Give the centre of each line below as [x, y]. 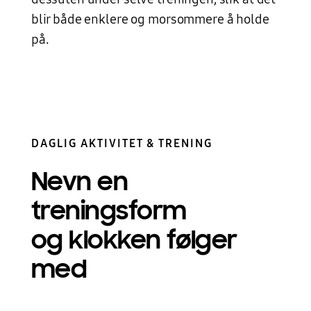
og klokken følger [134, 240]
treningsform [109, 211]
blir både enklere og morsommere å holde [150, 19]
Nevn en [79, 182]
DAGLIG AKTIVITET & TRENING [121, 144]
